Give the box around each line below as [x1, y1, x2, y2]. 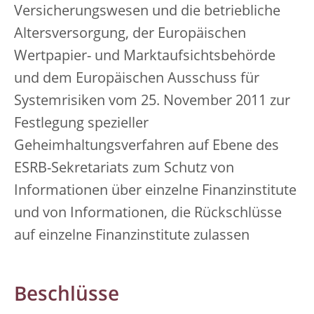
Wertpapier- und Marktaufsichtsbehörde [14, 50, 275, 64]
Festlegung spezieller [14, 117, 149, 131]
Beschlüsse [14, 286, 119, 306]
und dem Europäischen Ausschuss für [14, 72, 259, 86]
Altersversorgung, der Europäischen [14, 27, 246, 41]
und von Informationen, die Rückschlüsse [14, 207, 282, 221]
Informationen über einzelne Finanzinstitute [14, 184, 296, 198]
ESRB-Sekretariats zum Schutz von [14, 162, 234, 176]
